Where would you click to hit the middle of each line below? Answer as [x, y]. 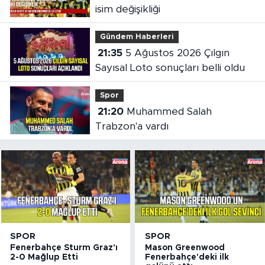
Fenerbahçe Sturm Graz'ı [64, 248]
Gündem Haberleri [137, 37]
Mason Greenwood [185, 248]
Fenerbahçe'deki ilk [187, 257]
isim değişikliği [127, 9]
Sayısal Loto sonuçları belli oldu [170, 68]
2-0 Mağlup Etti [44, 257]
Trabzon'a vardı [132, 127]
